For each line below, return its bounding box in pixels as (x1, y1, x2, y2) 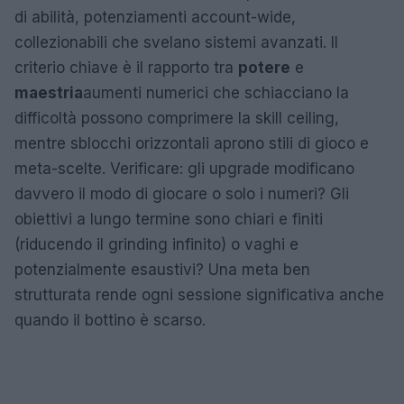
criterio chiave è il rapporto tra (14, 59, 238, 77)
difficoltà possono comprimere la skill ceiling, (14, 109, 339, 127)
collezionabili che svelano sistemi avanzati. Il (14, 33, 338, 51)
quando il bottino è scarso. (14, 311, 206, 329)
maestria (14, 84, 83, 102)
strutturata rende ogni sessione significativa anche (14, 286, 384, 304)
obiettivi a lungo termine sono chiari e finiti (14, 210, 323, 228)
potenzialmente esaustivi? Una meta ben (14, 261, 310, 279)
